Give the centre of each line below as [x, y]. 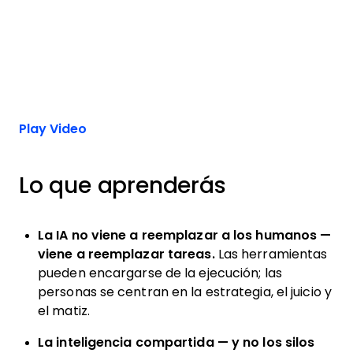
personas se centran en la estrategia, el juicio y [185, 292]
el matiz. [64, 311]
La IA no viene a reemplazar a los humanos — [185, 235]
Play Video [53, 129]
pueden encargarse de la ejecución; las [160, 273]
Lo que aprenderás [123, 186]
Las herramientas [271, 254]
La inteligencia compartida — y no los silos [176, 342]
